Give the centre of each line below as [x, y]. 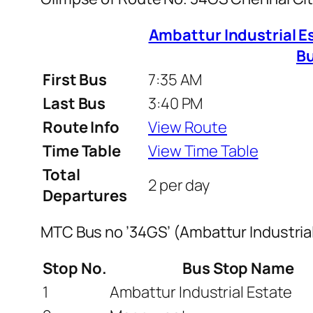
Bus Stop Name [238, 268]
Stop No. [75, 268]
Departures [85, 195]
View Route [188, 127]
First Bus [75, 79]
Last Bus [74, 103]
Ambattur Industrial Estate [201, 292]
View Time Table [203, 151]
